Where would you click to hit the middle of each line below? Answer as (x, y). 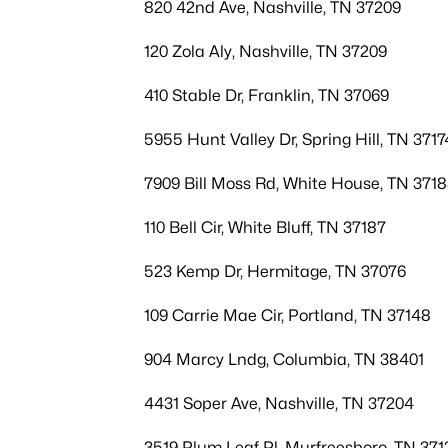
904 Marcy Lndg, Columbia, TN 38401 (284, 359)
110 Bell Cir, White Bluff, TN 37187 (265, 227)
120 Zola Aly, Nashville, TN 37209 (265, 51)
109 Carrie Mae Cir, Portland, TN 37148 (287, 315)
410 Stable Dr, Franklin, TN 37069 (266, 95)
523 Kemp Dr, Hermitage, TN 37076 (275, 271)
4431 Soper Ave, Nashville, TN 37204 (279, 403)
